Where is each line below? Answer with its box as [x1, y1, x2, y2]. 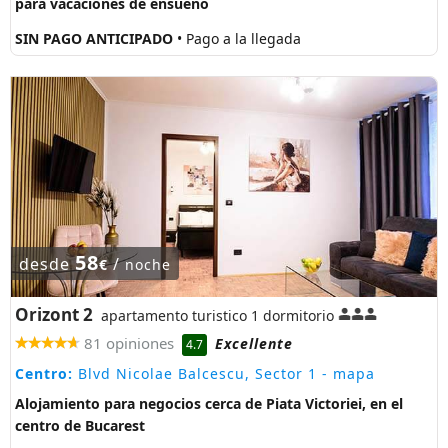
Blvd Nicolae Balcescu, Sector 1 [73, 363, 317, 383]
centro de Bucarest [15, 415, 145, 435]
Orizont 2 [15, 302, 93, 326]
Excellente [215, 334, 293, 354]
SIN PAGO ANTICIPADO [15, 29, 177, 49]
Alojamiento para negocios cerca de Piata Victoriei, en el [15, 393, 403, 413]
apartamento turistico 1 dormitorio [101, 305, 334, 325]
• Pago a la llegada [177, 29, 301, 49]
